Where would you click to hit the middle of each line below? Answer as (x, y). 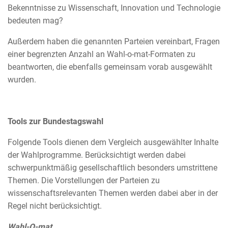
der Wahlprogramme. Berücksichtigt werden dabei (97, 155)
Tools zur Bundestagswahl (55, 121)
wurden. (22, 79)
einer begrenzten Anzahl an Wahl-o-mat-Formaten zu (102, 54)
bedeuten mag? (35, 20)
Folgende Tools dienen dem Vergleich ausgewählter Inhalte (113, 142)
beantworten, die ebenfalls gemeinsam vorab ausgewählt (110, 67)
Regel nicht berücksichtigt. (55, 206)
